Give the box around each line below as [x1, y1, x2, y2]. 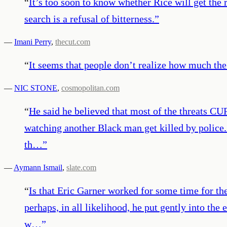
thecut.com [55, 37, 90, 46]
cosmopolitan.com [61, 83, 120, 92]
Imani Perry [14, 37, 51, 46]
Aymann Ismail [14, 163, 62, 172]
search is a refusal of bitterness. [24, 13, 155, 24]
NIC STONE [14, 83, 57, 92]
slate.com [66, 163, 96, 172]
